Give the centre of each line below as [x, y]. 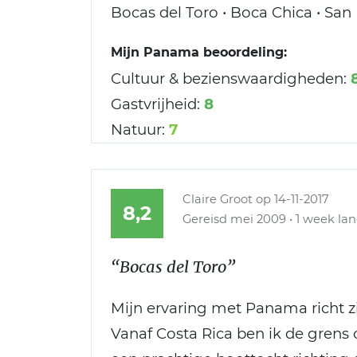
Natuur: [138, 129]
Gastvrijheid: [155, 104]
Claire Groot [218, 199]
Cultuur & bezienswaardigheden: [229, 78]
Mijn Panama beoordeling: [199, 52]
